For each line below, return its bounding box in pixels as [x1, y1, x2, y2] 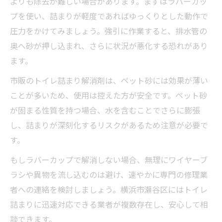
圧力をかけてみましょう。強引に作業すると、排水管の [10, 24, 207, 37]
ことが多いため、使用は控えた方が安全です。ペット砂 [10, 89, 207, 101]
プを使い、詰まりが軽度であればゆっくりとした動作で [10, 9, 208, 22]
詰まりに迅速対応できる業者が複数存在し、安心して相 [10, 198, 208, 210]
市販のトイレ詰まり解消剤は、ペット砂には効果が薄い [10, 74, 208, 86]
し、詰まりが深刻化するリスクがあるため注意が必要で [10, 118, 208, 131]
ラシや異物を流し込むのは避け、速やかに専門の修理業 [10, 168, 208, 180]
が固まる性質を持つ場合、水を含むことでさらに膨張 [10, 104, 200, 116]
